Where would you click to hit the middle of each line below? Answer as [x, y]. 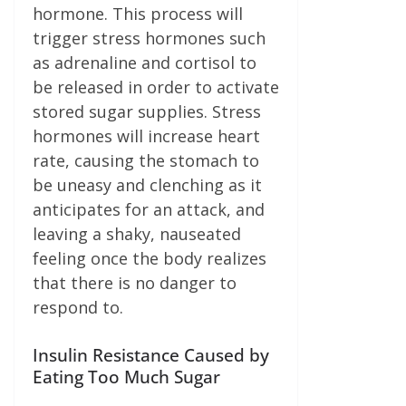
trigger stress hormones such [149, 38]
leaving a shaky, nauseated [137, 233]
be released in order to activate [156, 87]
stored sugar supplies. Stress [147, 111]
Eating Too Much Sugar [126, 376]
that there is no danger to [135, 282]
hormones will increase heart [146, 135]
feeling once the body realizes [150, 258]
